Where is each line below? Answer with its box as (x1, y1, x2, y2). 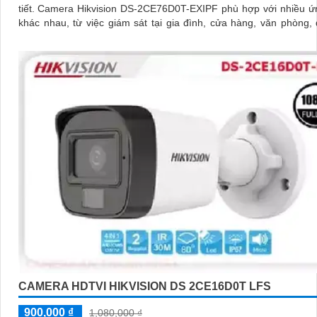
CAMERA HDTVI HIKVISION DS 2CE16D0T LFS (18, 280, 271, 293)
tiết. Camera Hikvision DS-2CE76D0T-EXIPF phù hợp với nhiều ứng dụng (18, 3, 38, 15)
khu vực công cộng (18, 31, 103, 43)
